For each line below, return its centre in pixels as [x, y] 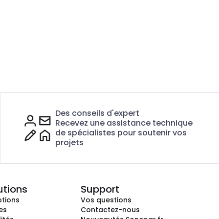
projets [69, 142]
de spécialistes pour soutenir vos [121, 133]
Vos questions [106, 200]
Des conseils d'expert [97, 113]
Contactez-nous [110, 210]
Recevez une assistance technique [124, 123]
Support [100, 189]
